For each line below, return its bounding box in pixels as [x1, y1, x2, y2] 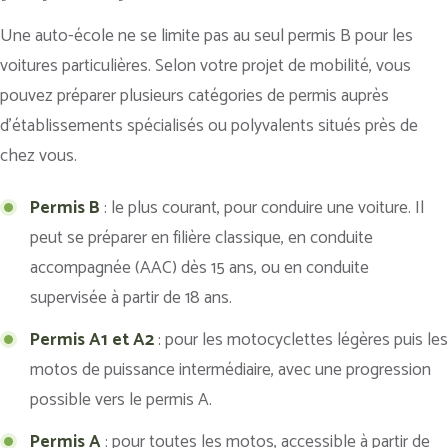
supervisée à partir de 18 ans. [30, 283, 232, 312]
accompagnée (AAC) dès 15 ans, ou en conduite [30, 253, 369, 282]
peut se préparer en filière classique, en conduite [30, 223, 373, 252]
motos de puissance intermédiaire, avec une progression [30, 355, 431, 384]
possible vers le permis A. [30, 385, 212, 414]
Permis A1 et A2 [30, 325, 154, 354]
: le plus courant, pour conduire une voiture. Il [100, 193, 424, 222]
